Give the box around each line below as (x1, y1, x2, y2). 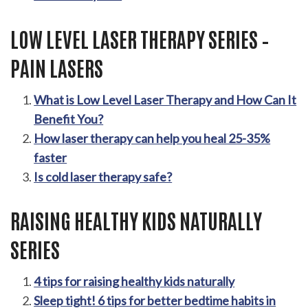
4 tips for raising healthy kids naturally (34, 273, 235, 289)
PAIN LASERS (10, 53, 103, 80)
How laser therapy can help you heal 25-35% (34, 130, 271, 146)
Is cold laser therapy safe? (34, 168, 173, 184)
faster (34, 149, 67, 165)
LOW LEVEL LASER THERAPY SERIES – (10, 24, 269, 52)
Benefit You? (34, 111, 104, 126)
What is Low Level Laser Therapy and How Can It (34, 91, 297, 107)
